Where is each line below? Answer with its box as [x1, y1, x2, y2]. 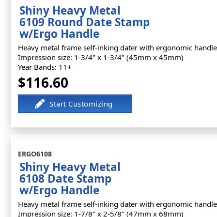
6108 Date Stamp [19, 171, 111, 186]
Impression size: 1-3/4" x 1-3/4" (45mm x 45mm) [18, 52, 184, 62]
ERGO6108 [18, 149, 52, 158]
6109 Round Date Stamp [19, 15, 150, 30]
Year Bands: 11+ [18, 62, 72, 72]
